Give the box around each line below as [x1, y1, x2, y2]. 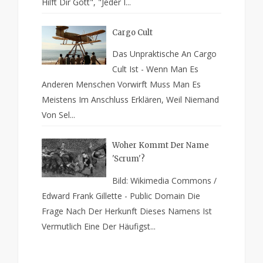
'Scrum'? [112, 154, 145, 164]
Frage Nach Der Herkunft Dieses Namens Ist [42, 205, 212, 217]
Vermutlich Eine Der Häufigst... [42, 221, 156, 232]
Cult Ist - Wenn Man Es [112, 63, 198, 75]
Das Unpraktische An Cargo [112, 48, 217, 60]
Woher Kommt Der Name [112, 140, 209, 151]
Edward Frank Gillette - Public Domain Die [42, 190, 200, 202]
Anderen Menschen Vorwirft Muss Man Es [42, 79, 201, 90]
